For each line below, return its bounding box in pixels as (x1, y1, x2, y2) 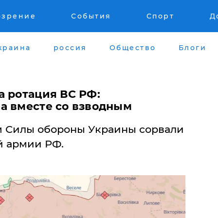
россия (53, 43, 87, 52)
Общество (109, 43, 156, 52)
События (71, 12, 111, 20)
